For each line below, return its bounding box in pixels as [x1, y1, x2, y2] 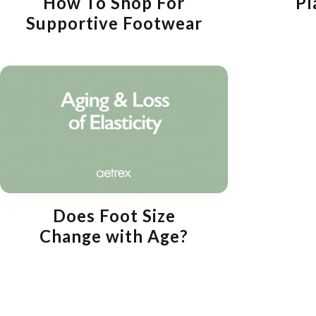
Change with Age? [39, 226, 189, 247]
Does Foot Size [52, 205, 176, 226]
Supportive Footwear [25, 13, 202, 34]
